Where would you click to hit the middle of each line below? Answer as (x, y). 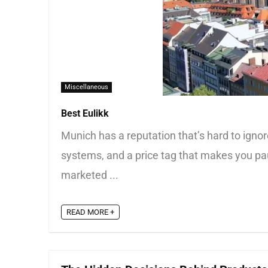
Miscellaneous (86, 87)
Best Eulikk (85, 113)
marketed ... (90, 175)
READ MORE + (90, 212)
